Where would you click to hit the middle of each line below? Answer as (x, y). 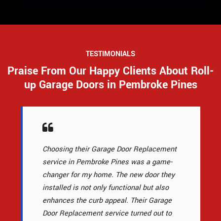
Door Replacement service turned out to (107, 214)
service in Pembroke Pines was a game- (107, 162)
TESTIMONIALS (110, 54)
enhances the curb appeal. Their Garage (107, 201)
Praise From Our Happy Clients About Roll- (110, 71)
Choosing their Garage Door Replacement (110, 149)
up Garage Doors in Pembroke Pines (110, 85)
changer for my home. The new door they (109, 175)
